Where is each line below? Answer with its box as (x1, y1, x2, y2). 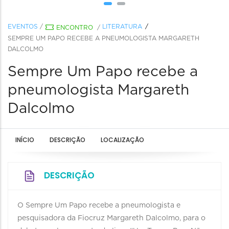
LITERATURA (102, 24, 142, 30)
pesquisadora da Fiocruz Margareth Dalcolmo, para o (17, 215, 205, 222)
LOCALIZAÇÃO (101, 135, 144, 144)
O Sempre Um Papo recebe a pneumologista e (17, 202, 180, 209)
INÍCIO (15, 135, 34, 144)
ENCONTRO (56, 25, 93, 31)
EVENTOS (8, 24, 38, 30)
